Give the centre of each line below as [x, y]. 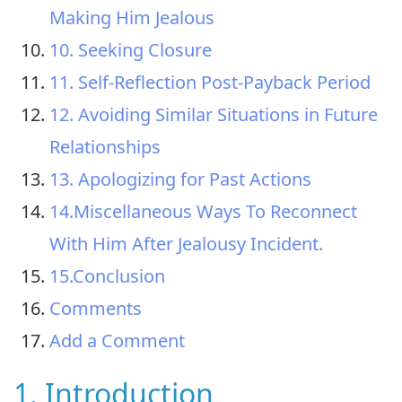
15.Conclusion [107, 275]
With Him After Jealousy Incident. [186, 243]
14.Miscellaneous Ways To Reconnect [203, 211]
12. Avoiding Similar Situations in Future [214, 114]
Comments [96, 308]
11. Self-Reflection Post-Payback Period [210, 82]
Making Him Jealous [132, 17]
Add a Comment [117, 340]
